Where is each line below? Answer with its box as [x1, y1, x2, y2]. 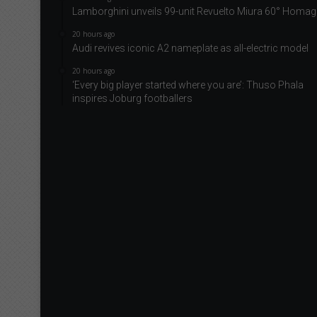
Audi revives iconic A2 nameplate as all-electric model [72, 42, 309, 54]
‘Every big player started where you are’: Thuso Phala [72, 79, 304, 91]
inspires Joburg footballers [72, 92, 192, 104]
